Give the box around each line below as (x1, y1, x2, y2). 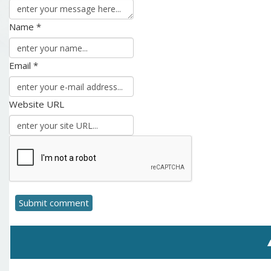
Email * (9, 59, 38, 71)
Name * (9, 21, 41, 33)
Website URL (9, 98, 64, 110)
